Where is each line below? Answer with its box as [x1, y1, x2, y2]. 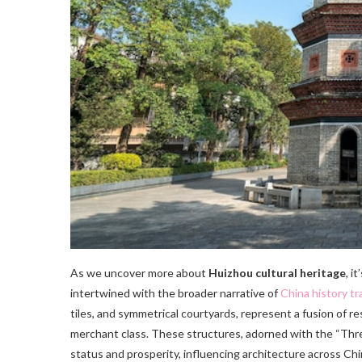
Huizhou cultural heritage [208, 266, 346, 280]
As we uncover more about [70, 266, 208, 280]
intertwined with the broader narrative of [70, 286, 280, 301]
